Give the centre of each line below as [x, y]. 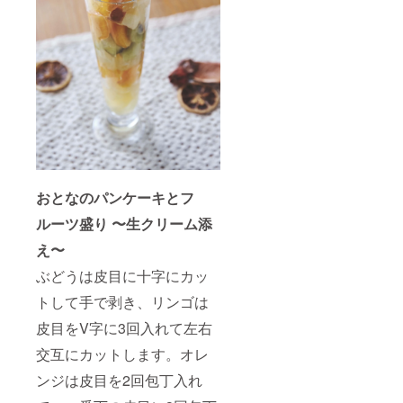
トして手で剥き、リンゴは [122, 301]
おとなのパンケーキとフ [115, 197]
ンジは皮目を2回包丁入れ [119, 380]
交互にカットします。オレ [122, 354]
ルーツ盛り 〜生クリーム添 [124, 223]
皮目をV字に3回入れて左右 [124, 327]
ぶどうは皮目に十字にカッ [122, 275]
